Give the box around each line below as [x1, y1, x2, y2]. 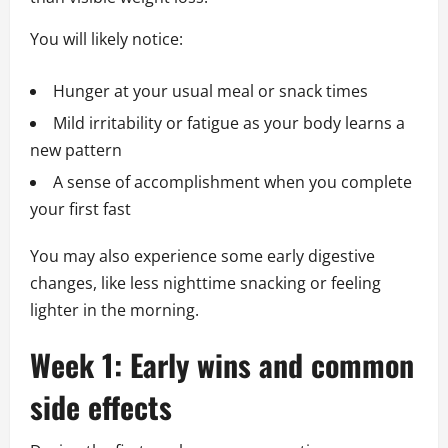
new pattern [30, 139, 122, 162]
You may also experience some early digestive [30, 245, 375, 268]
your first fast [30, 198, 131, 221]
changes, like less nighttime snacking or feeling [30, 272, 381, 295]
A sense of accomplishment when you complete [53, 171, 412, 194]
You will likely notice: [30, 28, 183, 51]
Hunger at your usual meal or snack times [53, 80, 368, 103]
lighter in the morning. [30, 299, 199, 322]
